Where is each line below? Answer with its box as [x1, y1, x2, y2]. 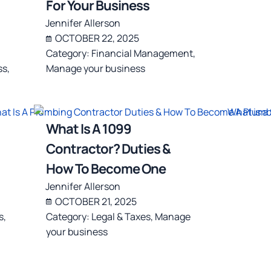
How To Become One [46, 159, 166, 178]
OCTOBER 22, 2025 [55, 31, 140, 45]
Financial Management [91, 47, 194, 60]
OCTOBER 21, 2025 [55, 194, 137, 208]
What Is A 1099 [46, 119, 132, 138]
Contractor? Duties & [46, 139, 171, 158]
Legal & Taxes [91, 209, 151, 223]
